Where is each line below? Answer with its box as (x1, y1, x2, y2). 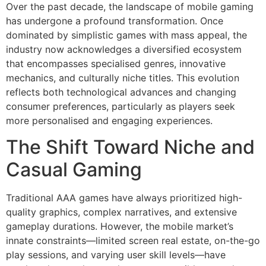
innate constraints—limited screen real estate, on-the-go (6, 235, 260, 247)
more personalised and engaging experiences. (6, 114, 213, 126)
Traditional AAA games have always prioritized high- (6, 192, 242, 204)
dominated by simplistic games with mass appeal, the (6, 28, 247, 41)
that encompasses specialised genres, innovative (6, 57, 226, 69)
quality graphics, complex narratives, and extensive (6, 206, 237, 218)
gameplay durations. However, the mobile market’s (6, 220, 233, 233)
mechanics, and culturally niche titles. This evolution (6, 71, 239, 84)
